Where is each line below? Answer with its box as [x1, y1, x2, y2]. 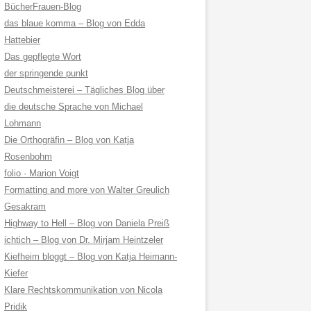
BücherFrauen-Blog [4, 1, 81, 12]
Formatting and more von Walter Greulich [4, 185, 169, 195]
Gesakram [4, 201, 46, 212]
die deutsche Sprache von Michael [4, 101, 143, 112]
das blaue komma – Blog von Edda [4, 18, 145, 28]
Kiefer [4, 268, 28, 278]
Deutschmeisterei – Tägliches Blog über [4, 85, 165, 95]
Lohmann [4, 118, 41, 128]
